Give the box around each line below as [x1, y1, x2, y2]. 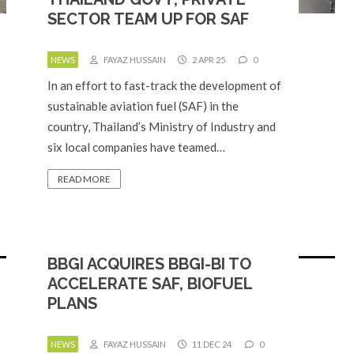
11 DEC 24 [190, 339, 232, 349]
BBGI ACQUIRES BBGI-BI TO [47, 254, 251, 273]
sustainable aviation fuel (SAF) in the [47, 99, 239, 113]
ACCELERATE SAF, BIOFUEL [47, 274, 252, 293]
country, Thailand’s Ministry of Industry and [47, 119, 276, 134]
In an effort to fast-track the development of [47, 78, 281, 92]
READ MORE [58, 173, 111, 185]
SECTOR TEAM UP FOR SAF [47, 9, 249, 28]
